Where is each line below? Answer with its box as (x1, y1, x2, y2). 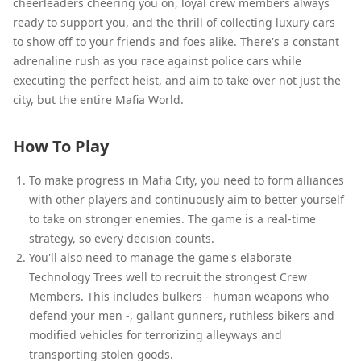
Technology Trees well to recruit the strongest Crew (29, 268, 307, 284)
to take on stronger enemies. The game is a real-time (29, 210, 316, 226)
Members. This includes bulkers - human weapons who (29, 288, 329, 304)
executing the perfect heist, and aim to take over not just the (13, 72, 341, 88)
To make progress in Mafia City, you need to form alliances (29, 172, 344, 188)
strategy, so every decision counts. (29, 230, 214, 246)
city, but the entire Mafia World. (13, 91, 184, 107)
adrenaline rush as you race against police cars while (13, 52, 301, 68)
